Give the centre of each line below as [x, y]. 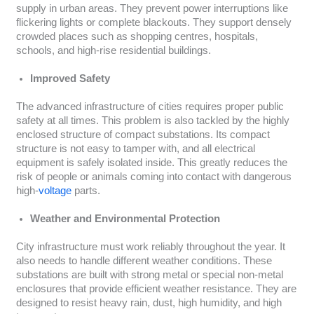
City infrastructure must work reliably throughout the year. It [150, 247]
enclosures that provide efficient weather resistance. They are [156, 289]
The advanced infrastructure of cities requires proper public [150, 107]
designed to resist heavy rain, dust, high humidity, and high [149, 303]
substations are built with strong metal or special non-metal [149, 275]
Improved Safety [70, 79]
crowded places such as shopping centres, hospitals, [137, 37]
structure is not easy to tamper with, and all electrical [135, 149]
